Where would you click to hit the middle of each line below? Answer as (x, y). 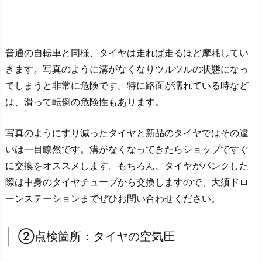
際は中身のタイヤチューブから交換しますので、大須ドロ (127, 182)
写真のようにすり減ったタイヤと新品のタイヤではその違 (127, 133)
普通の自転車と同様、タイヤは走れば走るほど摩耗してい (127, 52)
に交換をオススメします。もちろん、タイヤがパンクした (127, 166)
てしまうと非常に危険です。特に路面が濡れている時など (127, 85)
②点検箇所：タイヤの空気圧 (96, 237)
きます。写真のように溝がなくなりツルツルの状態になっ (127, 69)
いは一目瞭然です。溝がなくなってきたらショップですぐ (127, 149)
